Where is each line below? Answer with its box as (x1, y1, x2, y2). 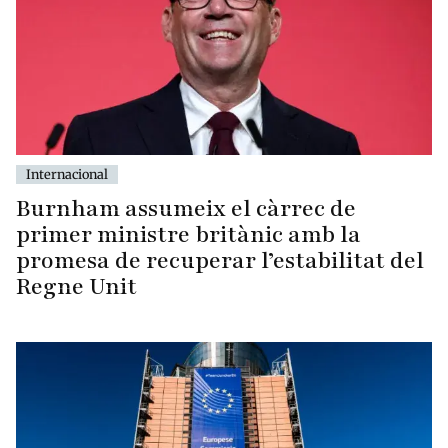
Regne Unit (16, 271, 137, 303)
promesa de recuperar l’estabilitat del (16, 245, 424, 277)
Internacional (26, 166, 108, 183)
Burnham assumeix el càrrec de (16, 193, 356, 225)
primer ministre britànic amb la (16, 219, 361, 251)
